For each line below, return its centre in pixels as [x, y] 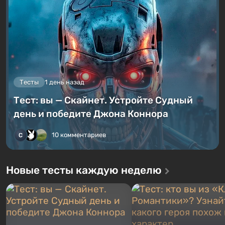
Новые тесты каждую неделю [84, 170]
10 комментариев [79, 135]
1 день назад [65, 82]
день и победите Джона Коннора [91, 114]
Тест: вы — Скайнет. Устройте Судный [103, 100]
